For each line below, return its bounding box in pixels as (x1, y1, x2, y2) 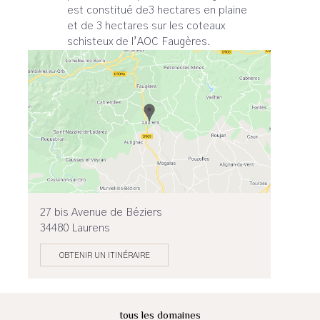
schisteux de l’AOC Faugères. (67, 36, 211, 47)
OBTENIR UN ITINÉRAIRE (59, 251, 150, 259)
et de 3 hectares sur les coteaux (67, 21, 225, 31)
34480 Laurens (40, 223, 111, 234)
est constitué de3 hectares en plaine (67, 5, 247, 16)
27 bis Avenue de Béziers (40, 207, 163, 218)
